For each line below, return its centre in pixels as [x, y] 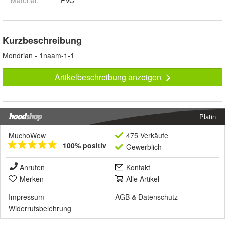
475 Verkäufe [147, 135]
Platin [208, 117]
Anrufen [32, 167]
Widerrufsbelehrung [40, 209]
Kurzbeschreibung [42, 40]
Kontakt [138, 167]
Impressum [26, 197]
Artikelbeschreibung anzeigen [109, 77]
